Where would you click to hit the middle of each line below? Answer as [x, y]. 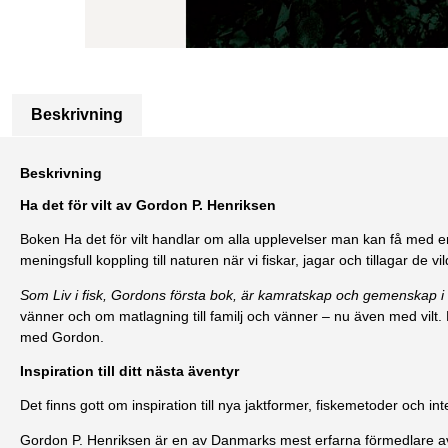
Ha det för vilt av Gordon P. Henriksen [148, 204]
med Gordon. [62, 337]
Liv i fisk [78, 295]
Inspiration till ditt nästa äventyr [129, 370]
